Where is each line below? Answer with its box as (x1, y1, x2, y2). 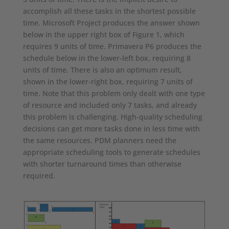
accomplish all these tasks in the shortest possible (22, 6, 196, 16)
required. (22, 171, 55, 181)
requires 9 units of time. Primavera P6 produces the (22, 41, 201, 52)
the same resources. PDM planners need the (22, 135, 176, 146)
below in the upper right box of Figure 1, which (22, 30, 185, 40)
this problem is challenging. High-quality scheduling (22, 112, 202, 122)
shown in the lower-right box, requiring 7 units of (22, 77, 193, 87)
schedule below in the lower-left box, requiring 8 (22, 53, 191, 63)
